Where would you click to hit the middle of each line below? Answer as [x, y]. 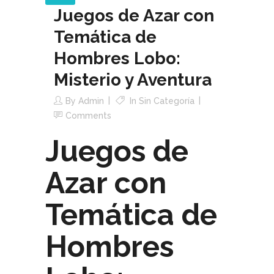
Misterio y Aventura [133, 80]
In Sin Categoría [161, 101]
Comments [88, 116]
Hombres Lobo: [117, 58]
